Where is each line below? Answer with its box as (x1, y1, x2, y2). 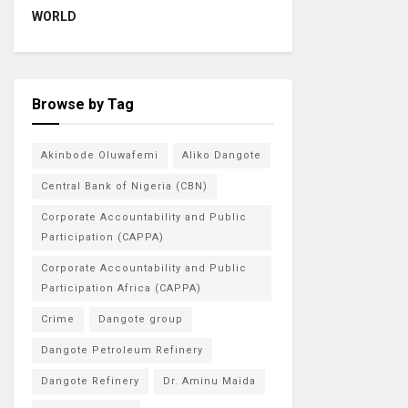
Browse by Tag (32, 96, 134, 113)
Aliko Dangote (182, 149, 261, 161)
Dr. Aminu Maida (163, 375, 256, 387)
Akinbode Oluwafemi (41, 149, 158, 161)
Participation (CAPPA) (41, 231, 164, 243)
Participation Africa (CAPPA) (41, 282, 201, 294)
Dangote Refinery (41, 375, 139, 387)
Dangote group (98, 313, 183, 325)
